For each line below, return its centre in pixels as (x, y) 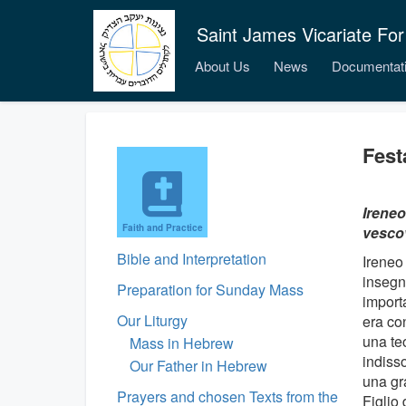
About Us (222, 66)
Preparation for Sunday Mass (210, 290)
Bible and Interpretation (192, 259)
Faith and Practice (162, 227)
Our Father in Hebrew (198, 366)
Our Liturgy (152, 320)
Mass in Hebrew (182, 343)
